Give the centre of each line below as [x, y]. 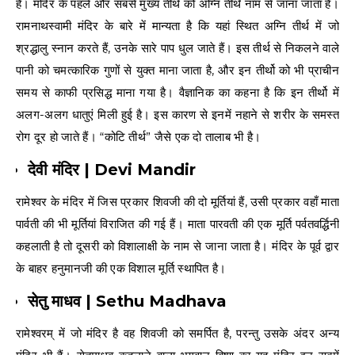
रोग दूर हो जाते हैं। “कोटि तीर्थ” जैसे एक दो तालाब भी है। [139, 136]
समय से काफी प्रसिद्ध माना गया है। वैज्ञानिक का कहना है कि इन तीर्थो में [177, 92]
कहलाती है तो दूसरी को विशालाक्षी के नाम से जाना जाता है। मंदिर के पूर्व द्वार [177, 246]
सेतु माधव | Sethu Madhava [127, 301]
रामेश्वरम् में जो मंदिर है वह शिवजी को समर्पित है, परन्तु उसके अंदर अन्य [177, 333]
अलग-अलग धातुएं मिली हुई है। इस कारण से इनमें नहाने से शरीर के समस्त [177, 114]
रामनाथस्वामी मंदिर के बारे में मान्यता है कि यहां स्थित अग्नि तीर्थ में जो [177, 25]
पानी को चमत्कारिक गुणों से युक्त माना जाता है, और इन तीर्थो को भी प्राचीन [177, 70]
